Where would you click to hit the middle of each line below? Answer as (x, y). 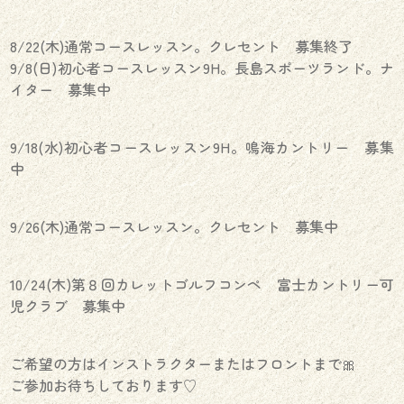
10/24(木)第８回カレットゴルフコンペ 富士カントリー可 (202, 284)
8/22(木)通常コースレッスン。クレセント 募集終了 (182, 46)
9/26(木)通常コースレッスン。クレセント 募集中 (174, 226)
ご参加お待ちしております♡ (104, 385)
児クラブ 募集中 (68, 305)
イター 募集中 (61, 89)
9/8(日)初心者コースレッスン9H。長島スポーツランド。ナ (202, 67)
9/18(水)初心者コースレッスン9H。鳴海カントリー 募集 (202, 147)
